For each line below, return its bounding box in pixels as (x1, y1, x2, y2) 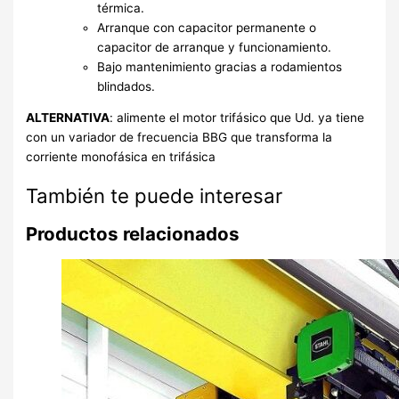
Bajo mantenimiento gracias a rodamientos (97, 59, 343, 74)
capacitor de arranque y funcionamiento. (97, 39, 332, 54)
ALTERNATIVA (26, 110, 110, 126)
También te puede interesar (26, 183, 283, 208)
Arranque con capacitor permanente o (97, 20, 317, 35)
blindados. (97, 78, 156, 94)
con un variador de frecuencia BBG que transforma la (26, 130, 333, 145)
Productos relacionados (26, 223, 240, 246)
